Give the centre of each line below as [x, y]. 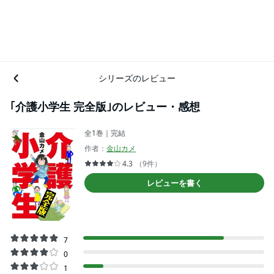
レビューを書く [174, 183]
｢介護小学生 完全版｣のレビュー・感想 [105, 106]
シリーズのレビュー [137, 78]
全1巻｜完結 [105, 133]
